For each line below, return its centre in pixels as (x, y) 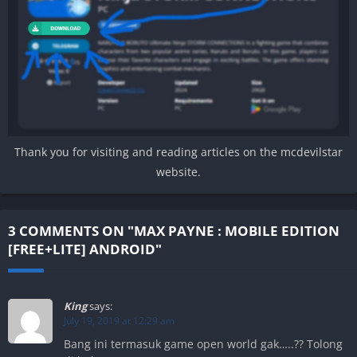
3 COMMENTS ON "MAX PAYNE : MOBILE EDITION (174, 230)
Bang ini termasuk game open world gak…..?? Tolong (203, 344)
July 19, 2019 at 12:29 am (119, 321)
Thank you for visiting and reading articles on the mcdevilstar (178, 151)
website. (178, 171)
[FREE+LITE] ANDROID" (85, 249)
